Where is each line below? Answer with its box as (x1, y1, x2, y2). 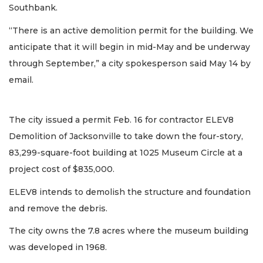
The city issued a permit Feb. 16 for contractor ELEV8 (9, 114, 234, 125)
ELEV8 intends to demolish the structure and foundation (9, 186, 251, 197)
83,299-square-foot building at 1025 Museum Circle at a (9, 147, 242, 158)
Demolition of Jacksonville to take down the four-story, (9, 131, 243, 141)
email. (9, 74, 33, 85)
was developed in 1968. (9, 242, 107, 252)
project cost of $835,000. (9, 164, 114, 174)
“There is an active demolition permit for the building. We (9, 25, 254, 36)
